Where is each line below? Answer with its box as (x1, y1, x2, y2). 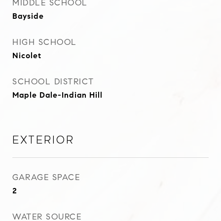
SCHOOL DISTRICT (12, 76, 94, 87)
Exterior (12, 134, 74, 146)
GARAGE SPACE (12, 172, 80, 183)
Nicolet (12, 51, 41, 60)
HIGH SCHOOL (12, 37, 77, 47)
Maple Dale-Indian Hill (12, 90, 103, 100)
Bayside (12, 11, 44, 21)
